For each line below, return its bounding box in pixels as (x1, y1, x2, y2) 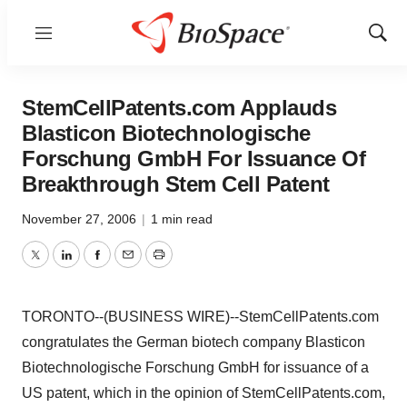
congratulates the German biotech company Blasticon (22, 334, 365, 350)
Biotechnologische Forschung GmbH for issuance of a (22, 360, 369, 375)
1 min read (151, 212, 213, 226)
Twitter (34, 257, 77, 273)
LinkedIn (65, 257, 121, 273)
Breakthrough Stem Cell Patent (22, 172, 330, 196)
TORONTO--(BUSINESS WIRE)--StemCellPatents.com (22, 309, 379, 324)
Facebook (95, 257, 161, 273)
